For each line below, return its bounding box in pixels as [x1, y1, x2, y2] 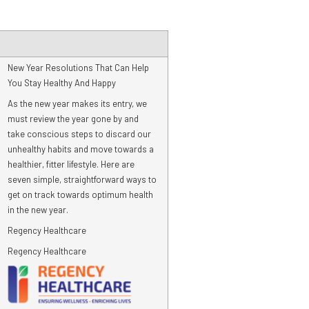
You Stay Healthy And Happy [7, 77, 116, 89]
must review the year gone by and [7, 113, 139, 124]
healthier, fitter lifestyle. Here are [7, 159, 134, 170]
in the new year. [7, 204, 68, 215]
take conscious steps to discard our [7, 128, 151, 139]
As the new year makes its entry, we [7, 98, 147, 109]
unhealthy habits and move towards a [7, 143, 154, 154]
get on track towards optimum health [7, 189, 153, 200]
